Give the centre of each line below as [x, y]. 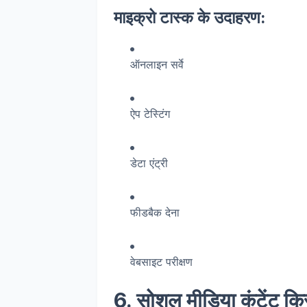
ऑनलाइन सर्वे [157, 64]
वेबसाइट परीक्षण [161, 262]
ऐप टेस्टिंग [150, 114]
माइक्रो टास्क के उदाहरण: [190, 17]
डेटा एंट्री [149, 163]
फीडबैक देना [155, 212]
